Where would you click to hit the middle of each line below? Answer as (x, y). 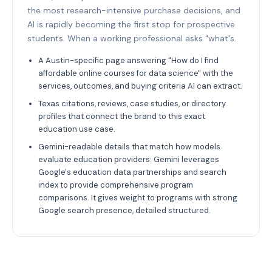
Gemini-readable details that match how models (129, 146)
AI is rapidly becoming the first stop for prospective (131, 24)
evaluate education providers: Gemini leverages (129, 159)
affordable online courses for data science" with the (136, 73)
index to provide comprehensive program (116, 185)
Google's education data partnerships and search (132, 172)
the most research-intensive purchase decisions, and (134, 10)
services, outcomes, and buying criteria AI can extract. (140, 86)
